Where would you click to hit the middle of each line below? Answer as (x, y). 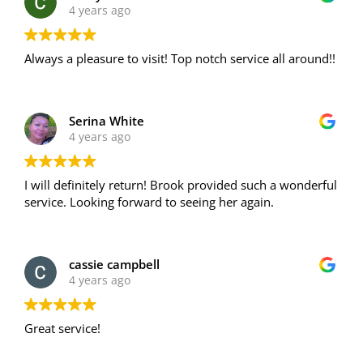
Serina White (107, 120)
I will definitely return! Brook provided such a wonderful (181, 184)
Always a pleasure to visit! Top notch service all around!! (180, 58)
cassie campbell (114, 264)
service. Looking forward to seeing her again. (149, 201)
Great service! (62, 328)
